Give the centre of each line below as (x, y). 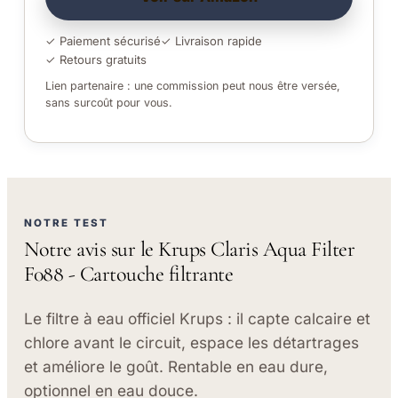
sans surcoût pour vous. (108, 103)
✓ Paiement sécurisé (103, 40)
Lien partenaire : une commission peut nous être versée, (192, 86)
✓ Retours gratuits (96, 59)
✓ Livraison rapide (211, 40)
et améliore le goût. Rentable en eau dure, (176, 367)
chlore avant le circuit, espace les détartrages (192, 343)
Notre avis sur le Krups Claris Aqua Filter (190, 249)
